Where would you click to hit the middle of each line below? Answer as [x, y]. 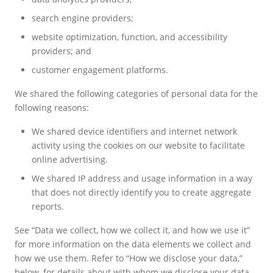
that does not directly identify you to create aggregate [141, 192]
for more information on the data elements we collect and [133, 244]
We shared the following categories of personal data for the [136, 93]
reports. [49, 206]
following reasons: [52, 107]
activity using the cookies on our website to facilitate [138, 145]
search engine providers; [84, 18]
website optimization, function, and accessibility [129, 37]
